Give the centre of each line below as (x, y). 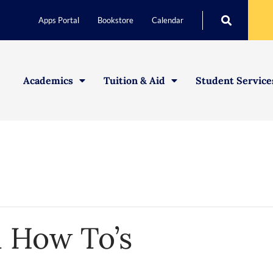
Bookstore (116, 20)
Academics (48, 80)
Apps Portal (59, 20)
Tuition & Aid (134, 80)
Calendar (168, 20)
